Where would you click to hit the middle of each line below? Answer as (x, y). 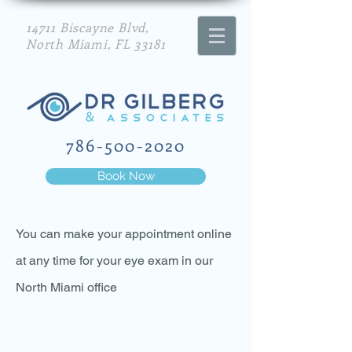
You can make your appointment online (124, 234)
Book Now (126, 176)
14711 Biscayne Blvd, (88, 27)
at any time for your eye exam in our (114, 260)
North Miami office (66, 287)
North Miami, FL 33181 (96, 44)
